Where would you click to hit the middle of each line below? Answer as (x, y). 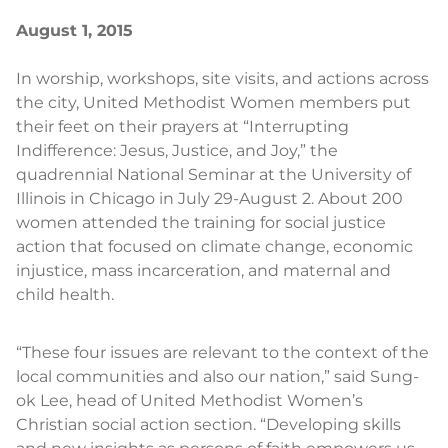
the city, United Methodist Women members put (213, 102)
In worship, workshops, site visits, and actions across (222, 78)
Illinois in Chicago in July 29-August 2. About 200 (209, 198)
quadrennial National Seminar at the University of (213, 174)
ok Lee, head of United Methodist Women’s (189, 400)
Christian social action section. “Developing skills (208, 424)
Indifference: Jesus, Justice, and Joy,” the (177, 150)
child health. (65, 294)
